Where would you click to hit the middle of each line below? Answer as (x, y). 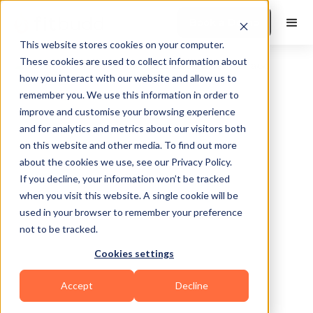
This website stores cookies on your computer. (122, 44)
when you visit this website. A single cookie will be (129, 195)
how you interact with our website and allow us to (128, 78)
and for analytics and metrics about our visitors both (133, 128)
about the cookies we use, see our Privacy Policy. (126, 162)
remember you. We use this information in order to (129, 95)
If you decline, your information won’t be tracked (125, 179)
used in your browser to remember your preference (131, 212)
